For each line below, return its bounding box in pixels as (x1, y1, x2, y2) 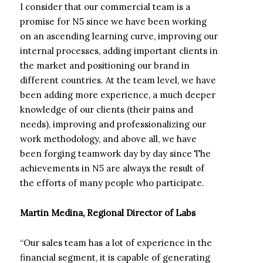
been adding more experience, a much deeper (20, 89, 215, 100)
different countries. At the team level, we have (20, 75, 216, 86)
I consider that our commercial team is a (20, 1, 190, 12)
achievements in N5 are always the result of (20, 163, 204, 174)
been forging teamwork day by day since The (20, 148, 211, 159)
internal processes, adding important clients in (20, 45, 218, 56)
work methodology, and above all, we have (20, 133, 197, 144)
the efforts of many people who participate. (20, 177, 204, 188)
